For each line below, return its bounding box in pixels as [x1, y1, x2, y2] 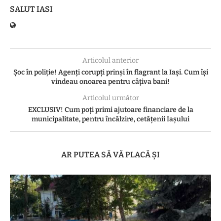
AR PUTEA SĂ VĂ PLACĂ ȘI [61, 150, 160, 160]
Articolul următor [82, 94, 139, 103]
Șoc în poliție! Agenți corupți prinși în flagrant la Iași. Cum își [13, 68, 208, 77]
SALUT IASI [10, 4, 53, 14]
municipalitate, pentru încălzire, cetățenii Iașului [32, 115, 189, 124]
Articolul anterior [82, 56, 139, 65]
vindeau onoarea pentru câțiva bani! [51, 77, 170, 86]
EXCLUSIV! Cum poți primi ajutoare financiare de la [28, 106, 193, 114]
